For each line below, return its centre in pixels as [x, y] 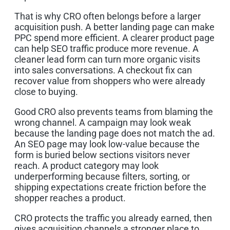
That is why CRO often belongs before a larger [108, 16]
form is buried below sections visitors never [102, 155]
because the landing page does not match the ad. [115, 133]
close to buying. [46, 91]
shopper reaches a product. [70, 198]
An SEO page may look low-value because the [107, 144]
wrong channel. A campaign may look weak [103, 122]
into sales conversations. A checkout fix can [103, 70]
